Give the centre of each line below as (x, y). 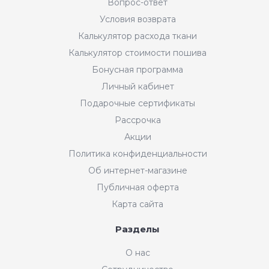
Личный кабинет (138, 86)
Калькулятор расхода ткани (138, 36)
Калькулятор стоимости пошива (138, 53)
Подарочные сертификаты (138, 103)
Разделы (138, 229)
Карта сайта (138, 204)
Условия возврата (138, 19)
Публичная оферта (138, 187)
